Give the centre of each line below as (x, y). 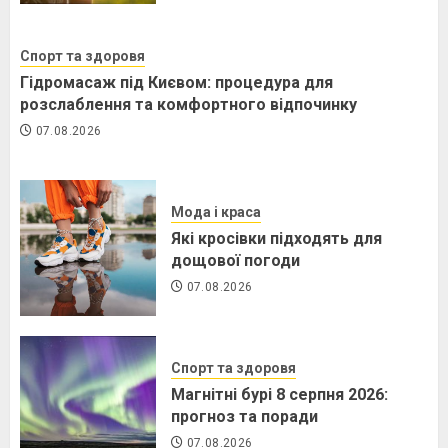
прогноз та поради (244, 417)
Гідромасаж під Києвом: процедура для (176, 83)
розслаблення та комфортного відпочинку (188, 105)
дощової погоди (235, 261)
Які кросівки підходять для (276, 239)
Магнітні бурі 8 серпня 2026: (279, 395)
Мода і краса (216, 212)
